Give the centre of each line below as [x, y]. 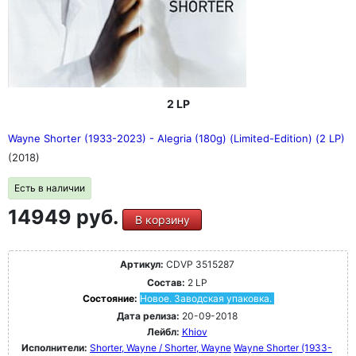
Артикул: [141, 264]
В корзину [162, 220]
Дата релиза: [148, 316]
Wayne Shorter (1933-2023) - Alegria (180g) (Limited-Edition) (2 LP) [176, 138]
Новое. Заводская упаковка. [205, 298]
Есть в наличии [50, 188]
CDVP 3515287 [199, 264]
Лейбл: [163, 332]
